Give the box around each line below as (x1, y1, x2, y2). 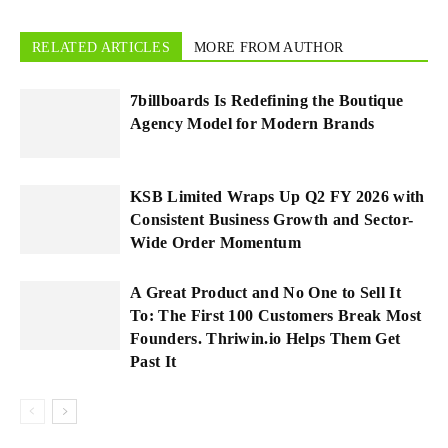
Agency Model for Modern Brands (130, 114, 375, 132)
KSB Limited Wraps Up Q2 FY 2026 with (130, 187, 425, 205)
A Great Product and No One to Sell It (130, 283, 401, 301)
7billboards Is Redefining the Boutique (130, 91, 404, 109)
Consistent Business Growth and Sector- (130, 210, 414, 228)
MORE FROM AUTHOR (194, 39, 344, 55)
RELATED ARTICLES (32, 39, 171, 55)
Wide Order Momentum (130, 233, 302, 251)
